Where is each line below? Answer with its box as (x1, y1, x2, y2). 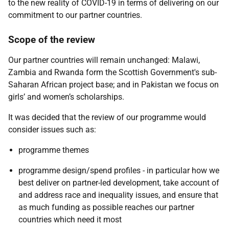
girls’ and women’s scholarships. (8, 92, 124, 102)
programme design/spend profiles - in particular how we (18, 166, 219, 175)
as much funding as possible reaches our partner (18, 202, 194, 212)
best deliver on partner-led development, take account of (18, 178, 219, 188)
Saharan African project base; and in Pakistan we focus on (8, 80, 219, 89)
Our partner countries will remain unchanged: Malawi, (8, 55, 200, 65)
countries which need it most (18, 215, 122, 224)
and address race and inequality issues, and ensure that (18, 190, 218, 200)
